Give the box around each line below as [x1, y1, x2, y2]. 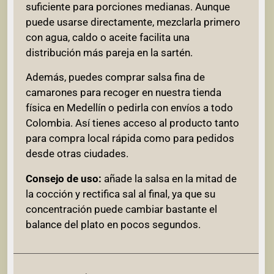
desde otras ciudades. [26, 147, 128, 160]
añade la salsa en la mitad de [102, 172, 237, 185]
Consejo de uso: [26, 172, 102, 185]
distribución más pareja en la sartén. [26, 46, 193, 59]
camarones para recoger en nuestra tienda [26, 86, 221, 99]
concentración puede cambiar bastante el [26, 202, 217, 215]
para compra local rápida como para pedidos [26, 132, 234, 145]
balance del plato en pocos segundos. [26, 218, 201, 231]
